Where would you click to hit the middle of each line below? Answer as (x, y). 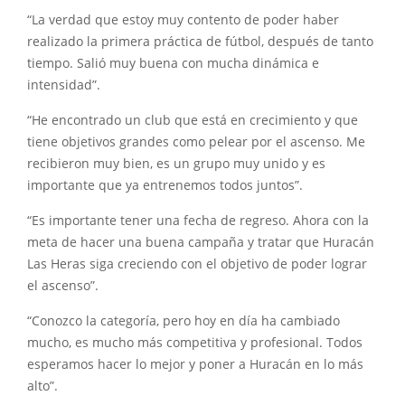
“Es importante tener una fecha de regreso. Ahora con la (198, 221)
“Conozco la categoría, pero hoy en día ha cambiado (184, 321)
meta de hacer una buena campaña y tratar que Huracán (201, 242)
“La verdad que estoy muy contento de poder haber (183, 20)
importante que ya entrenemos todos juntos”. (165, 185)
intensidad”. (64, 85)
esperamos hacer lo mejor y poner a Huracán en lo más (195, 364)
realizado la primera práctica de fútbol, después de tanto (200, 42)
